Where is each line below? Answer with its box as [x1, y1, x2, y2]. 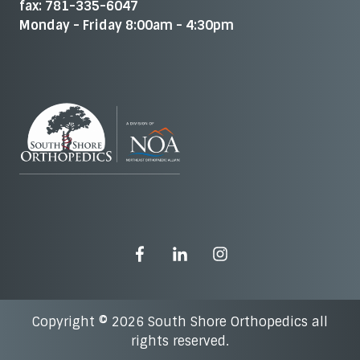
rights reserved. [131, 333, 229, 350]
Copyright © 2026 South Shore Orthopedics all [32, 313, 328, 331]
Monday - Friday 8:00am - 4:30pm [19, 16, 234, 34]
